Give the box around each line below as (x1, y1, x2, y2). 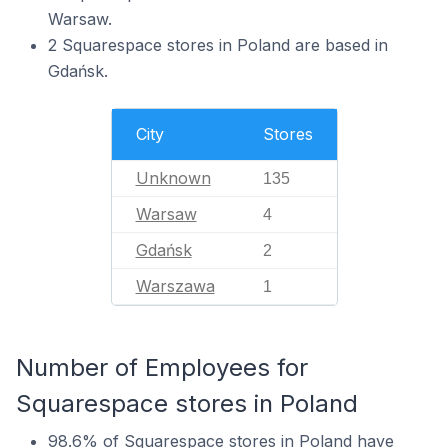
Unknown (135, 167, 211, 188)
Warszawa (135, 275, 215, 296)
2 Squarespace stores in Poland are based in (48, 34, 388, 55)
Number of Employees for (16, 352, 308, 382)
